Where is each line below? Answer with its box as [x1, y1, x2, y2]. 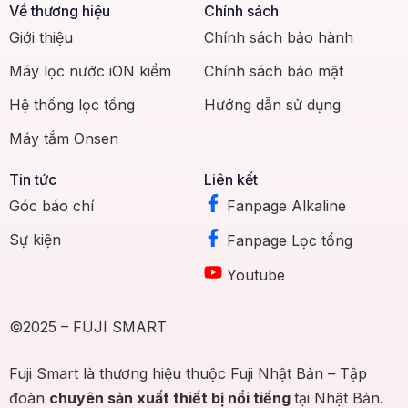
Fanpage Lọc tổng [227, 231, 352, 250]
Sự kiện [9, 230, 61, 250]
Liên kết [204, 169, 258, 189]
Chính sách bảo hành [204, 28, 353, 47]
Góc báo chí [9, 197, 94, 216]
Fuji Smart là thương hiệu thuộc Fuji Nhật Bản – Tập [9, 364, 367, 383]
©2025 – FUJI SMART [9, 318, 167, 337]
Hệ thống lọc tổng [9, 96, 135, 115]
